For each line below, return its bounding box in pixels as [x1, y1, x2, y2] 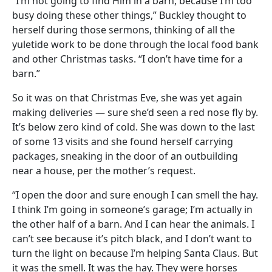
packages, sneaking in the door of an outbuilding [12, 149, 238, 163]
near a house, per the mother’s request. [12, 164, 195, 178]
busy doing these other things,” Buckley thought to [12, 8, 246, 22]
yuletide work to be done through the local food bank [12, 38, 259, 52]
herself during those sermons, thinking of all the [12, 23, 235, 37]
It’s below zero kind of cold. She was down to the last [12, 120, 255, 134]
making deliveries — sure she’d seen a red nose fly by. [12, 106, 258, 120]
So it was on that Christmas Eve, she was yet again [12, 91, 242, 105]
